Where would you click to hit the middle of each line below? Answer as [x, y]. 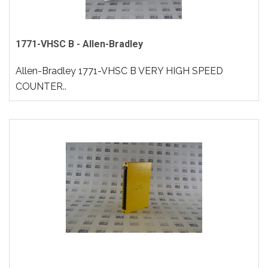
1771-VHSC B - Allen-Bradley [79, 44]
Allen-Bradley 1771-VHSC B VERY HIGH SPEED [119, 71]
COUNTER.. [41, 86]
